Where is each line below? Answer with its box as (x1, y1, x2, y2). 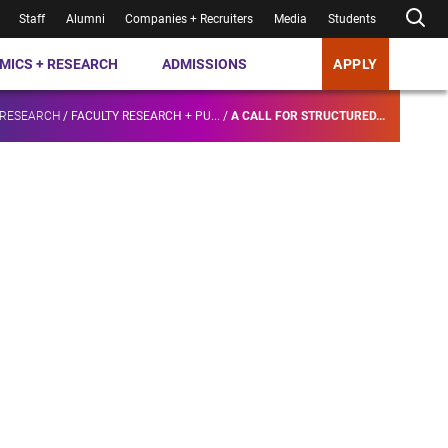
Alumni (65, 12, 105, 26)
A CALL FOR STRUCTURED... (231, 109, 385, 124)
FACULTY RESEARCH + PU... (71, 109, 220, 124)
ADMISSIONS (162, 55, 248, 72)
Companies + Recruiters (125, 12, 254, 26)
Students (328, 12, 377, 26)
